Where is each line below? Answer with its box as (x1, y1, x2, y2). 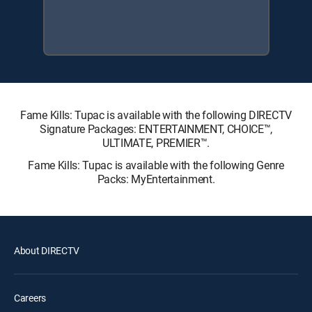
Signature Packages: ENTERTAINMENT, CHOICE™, (39, 120, 273, 136)
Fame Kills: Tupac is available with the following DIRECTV (20, 107, 292, 123)
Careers (14, 290, 47, 304)
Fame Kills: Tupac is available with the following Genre (28, 157, 284, 173)
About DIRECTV (14, 243, 79, 257)
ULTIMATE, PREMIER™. (102, 134, 210, 150)
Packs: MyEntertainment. (97, 171, 215, 187)
